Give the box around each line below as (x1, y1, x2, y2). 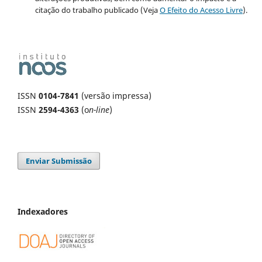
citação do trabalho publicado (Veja (35, 5, 160, 16)
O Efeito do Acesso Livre (159, 5, 243, 16)
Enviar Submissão (26, 156, 92, 167)
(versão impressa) (79, 90, 151, 102)
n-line (89, 104, 109, 116)
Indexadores (18, 206, 68, 218)
